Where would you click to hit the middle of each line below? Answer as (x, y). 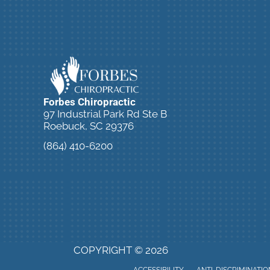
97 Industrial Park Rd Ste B (105, 114)
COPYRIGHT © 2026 (121, 250)
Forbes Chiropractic (89, 102)
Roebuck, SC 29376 (89, 126)
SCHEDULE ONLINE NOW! (124, 168)
